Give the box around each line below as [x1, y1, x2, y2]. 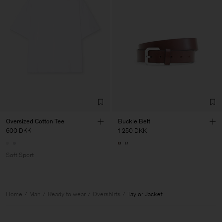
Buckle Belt [118, 117, 150, 125]
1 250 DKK [118, 126, 147, 134]
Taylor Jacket [127, 190, 163, 198]
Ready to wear [48, 190, 86, 198]
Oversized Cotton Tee [6, 117, 64, 125]
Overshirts [93, 190, 120, 198]
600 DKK [6, 126, 31, 134]
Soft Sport [6, 151, 34, 159]
